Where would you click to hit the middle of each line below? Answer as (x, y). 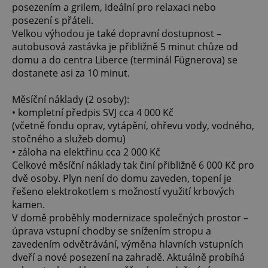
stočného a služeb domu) (69, 139)
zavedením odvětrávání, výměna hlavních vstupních (128, 244)
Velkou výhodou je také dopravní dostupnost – (117, 34)
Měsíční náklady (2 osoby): (71, 100)
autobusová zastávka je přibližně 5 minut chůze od (125, 47)
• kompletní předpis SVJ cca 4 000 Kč (93, 113)
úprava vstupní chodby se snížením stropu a (112, 231)
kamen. (28, 205)
